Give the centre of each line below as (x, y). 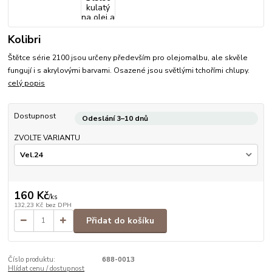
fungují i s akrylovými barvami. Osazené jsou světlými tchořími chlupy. (129, 71)
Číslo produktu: (32, 260)
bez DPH (58, 205)
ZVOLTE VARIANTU (47, 138)
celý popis (27, 83)
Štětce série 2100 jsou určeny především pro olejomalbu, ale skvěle (128, 58)
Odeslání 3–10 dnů (115, 119)
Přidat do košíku (120, 220)
